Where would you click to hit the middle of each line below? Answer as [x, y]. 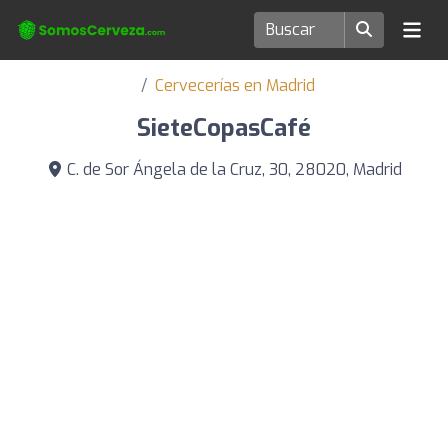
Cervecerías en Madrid [235, 85]
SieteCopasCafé [224, 128]
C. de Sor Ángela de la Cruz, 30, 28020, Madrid [232, 169]
